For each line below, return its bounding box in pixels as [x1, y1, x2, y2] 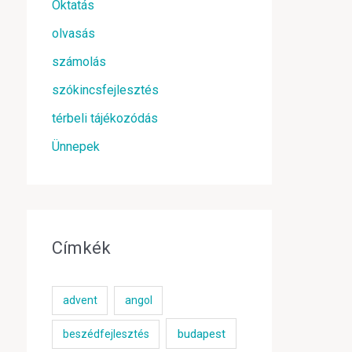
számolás [52, 54, 106, 69]
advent [62, 294, 97, 306]
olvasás [52, 26, 95, 41]
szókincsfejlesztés [52, 82, 159, 97]
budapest [177, 326, 225, 341]
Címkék [52, 238, 111, 258]
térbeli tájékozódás [52, 111, 158, 126]
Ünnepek [52, 139, 100, 154]
